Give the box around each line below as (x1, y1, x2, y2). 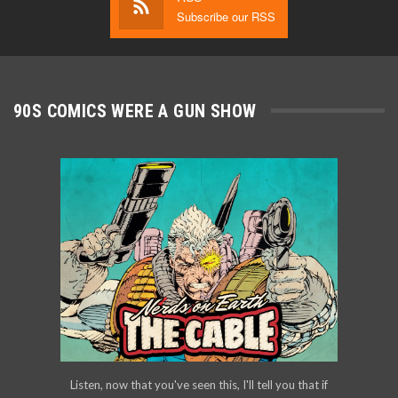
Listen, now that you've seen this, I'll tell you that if (70, 377, 328, 392)
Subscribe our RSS (177, 7, 275, 25)
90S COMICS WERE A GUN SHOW (13, 99, 257, 122)
